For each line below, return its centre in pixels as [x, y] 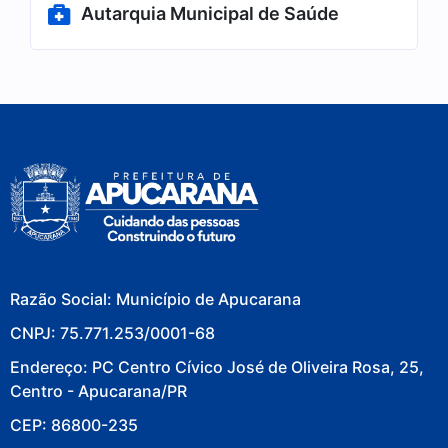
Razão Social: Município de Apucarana [155, 298]
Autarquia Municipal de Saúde [210, 13]
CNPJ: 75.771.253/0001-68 [112, 332]
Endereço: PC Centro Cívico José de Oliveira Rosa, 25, [217, 366]
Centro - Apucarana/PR [98, 390]
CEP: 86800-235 [74, 424]
